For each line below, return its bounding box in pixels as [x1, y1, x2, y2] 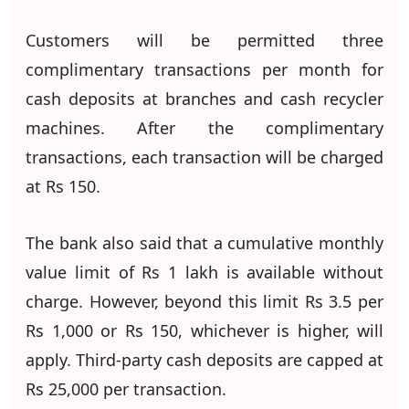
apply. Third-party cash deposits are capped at [26, 349, 383, 371]
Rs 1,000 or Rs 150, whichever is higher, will [26, 320, 383, 341]
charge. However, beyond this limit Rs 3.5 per [26, 290, 383, 312]
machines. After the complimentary [26, 117, 383, 139]
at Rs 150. [26, 175, 105, 197]
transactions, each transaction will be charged [26, 146, 383, 168]
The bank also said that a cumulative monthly [26, 232, 383, 254]
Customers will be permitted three [26, 29, 383, 51]
